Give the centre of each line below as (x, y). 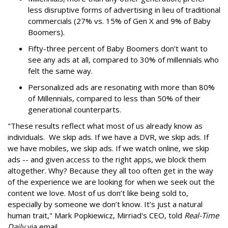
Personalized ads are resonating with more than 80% (121, 87)
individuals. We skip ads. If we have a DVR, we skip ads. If (108, 137)
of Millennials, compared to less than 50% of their (114, 98)
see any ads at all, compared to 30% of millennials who (123, 60)
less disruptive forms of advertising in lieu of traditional (124, 10)
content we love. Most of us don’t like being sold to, (98, 193)
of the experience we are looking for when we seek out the (111, 182)
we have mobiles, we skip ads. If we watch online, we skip (108, 148)
